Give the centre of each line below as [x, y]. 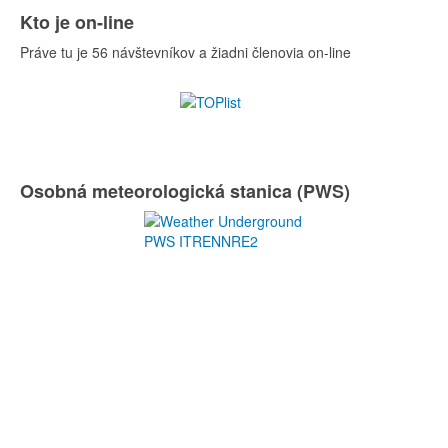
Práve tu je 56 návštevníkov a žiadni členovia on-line [185, 51]
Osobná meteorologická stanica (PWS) [185, 190]
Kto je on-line [77, 21]
